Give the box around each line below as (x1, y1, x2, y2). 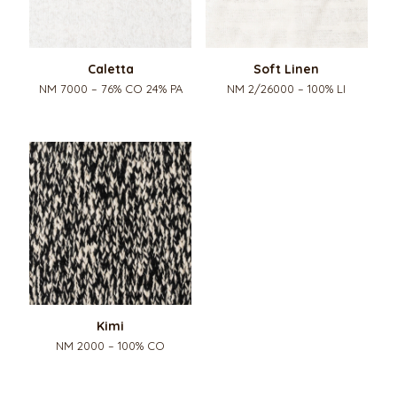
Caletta (87, 61, 134, 78)
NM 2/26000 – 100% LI (227, 82, 346, 97)
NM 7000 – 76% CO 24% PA (38, 82, 183, 97)
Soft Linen (253, 61, 320, 78)
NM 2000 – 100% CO (56, 338, 166, 353)
